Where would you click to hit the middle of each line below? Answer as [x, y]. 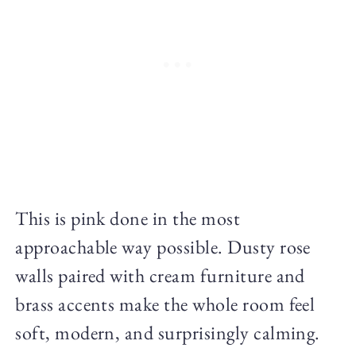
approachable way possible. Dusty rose [163, 246]
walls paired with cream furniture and [160, 275]
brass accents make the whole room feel [165, 304]
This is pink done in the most [128, 218]
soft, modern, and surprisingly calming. [168, 332]
